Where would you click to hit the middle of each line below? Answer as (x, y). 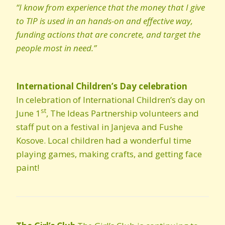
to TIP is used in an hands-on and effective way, (104, 21)
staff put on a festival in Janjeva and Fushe (99, 127)
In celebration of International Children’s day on (110, 100)
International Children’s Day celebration (102, 86)
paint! (28, 167)
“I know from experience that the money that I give (110, 7)
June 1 (28, 113)
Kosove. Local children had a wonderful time (104, 140)
